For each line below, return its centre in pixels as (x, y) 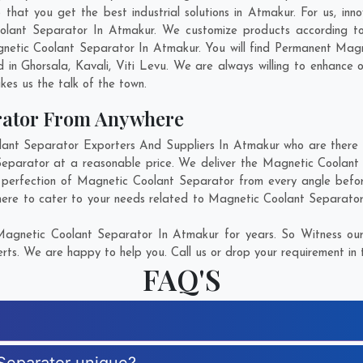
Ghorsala (45, 67)
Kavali (92, 67)
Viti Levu (141, 67)
